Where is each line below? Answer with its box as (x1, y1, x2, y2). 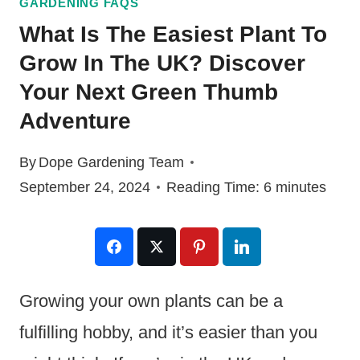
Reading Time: (166, 178, 260, 195)
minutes (276, 178, 326, 195)
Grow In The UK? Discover (19, 51, 305, 76)
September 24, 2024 (19, 178, 150, 195)
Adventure (19, 108, 131, 134)
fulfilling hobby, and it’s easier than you (19, 321, 317, 342)
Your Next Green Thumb (19, 80, 278, 105)
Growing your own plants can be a (19, 290, 283, 311)
